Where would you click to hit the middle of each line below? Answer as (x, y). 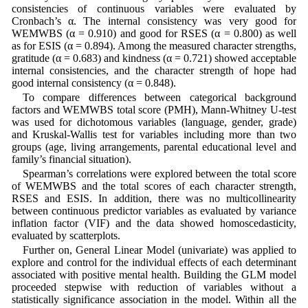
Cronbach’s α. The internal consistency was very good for (154, 21)
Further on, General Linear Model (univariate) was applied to (159, 250)
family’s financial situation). (71, 159)
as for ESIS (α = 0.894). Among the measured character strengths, (154, 45)
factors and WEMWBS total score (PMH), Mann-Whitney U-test (154, 109)
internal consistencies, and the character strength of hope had (154, 70)
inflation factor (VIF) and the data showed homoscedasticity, (154, 223)
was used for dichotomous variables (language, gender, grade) (154, 122)
